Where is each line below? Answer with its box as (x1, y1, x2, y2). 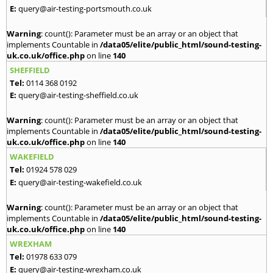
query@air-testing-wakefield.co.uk (18, 176, 142, 188)
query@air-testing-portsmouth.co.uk (18, 2, 152, 14)
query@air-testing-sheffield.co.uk (18, 89, 138, 101)
